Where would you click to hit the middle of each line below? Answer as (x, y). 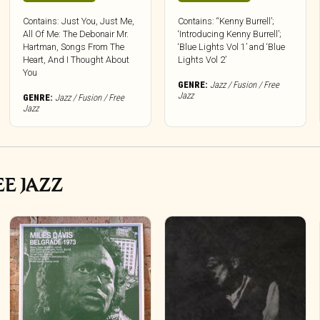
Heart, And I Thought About (76, 59)
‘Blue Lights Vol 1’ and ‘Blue (232, 46)
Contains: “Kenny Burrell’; (226, 21)
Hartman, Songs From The (74, 46)
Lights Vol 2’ (202, 59)
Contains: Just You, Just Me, (79, 21)
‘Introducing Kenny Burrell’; (230, 34)
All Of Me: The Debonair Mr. (76, 34)
